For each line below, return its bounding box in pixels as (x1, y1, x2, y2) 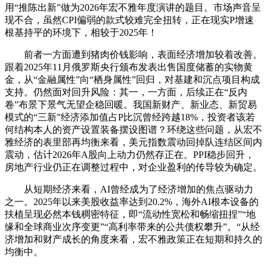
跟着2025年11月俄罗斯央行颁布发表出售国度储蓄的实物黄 (5, 61, 253, 72)
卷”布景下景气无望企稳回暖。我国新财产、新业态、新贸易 (5, 99, 257, 110)
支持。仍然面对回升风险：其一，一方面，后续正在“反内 (5, 86, 247, 97)
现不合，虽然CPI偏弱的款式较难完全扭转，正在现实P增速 (5, 14, 254, 25)
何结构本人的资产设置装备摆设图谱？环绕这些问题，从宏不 (5, 124, 262, 135)
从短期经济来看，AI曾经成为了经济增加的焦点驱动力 (5, 184, 253, 194)
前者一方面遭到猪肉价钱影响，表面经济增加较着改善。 (5, 49, 262, 60)
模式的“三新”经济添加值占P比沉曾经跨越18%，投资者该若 (5, 111, 255, 122)
